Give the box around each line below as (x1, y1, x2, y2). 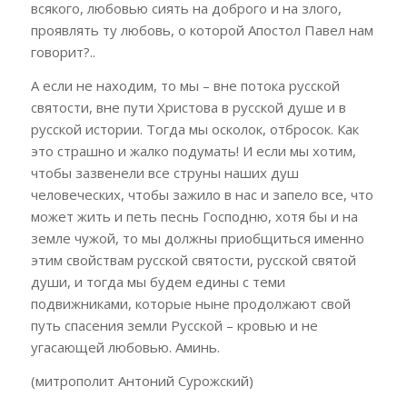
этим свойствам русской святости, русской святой (30, 250, 356, 269)
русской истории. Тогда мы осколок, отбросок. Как (30, 119, 359, 138)
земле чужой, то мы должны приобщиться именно (30, 228, 364, 247)
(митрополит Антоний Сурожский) (30, 371, 253, 390)
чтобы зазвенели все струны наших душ (30, 163, 299, 182)
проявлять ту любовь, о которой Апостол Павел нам (30, 21, 373, 40)
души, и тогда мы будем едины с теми (30, 272, 285, 291)
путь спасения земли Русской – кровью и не (30, 315, 318, 334)
